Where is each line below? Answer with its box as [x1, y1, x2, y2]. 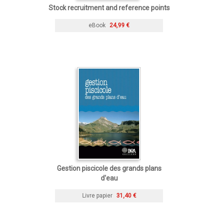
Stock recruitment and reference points [48, 4, 170, 12]
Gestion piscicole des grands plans [56, 164, 162, 173]
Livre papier [82, 192, 112, 200]
